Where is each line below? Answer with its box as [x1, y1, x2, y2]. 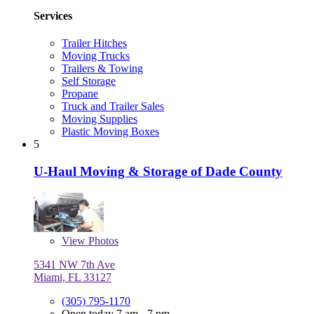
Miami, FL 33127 [34, 271, 111, 283]
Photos [86, 234, 118, 247]
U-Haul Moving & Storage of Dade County [34, 163, 282, 179]
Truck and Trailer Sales [62, 100, 164, 113]
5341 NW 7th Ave [34, 258, 115, 271]
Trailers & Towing [62, 62, 143, 75]
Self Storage [62, 75, 116, 88]
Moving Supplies [62, 113, 137, 125]
